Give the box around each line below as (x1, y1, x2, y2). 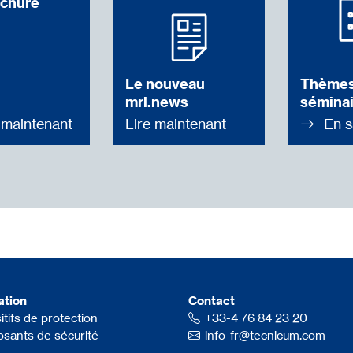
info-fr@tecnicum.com (205, 328, 325, 344)
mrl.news (125, 92, 188, 111)
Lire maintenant (125, 114, 226, 132)
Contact (188, 293, 235, 309)
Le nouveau (125, 74, 205, 93)
